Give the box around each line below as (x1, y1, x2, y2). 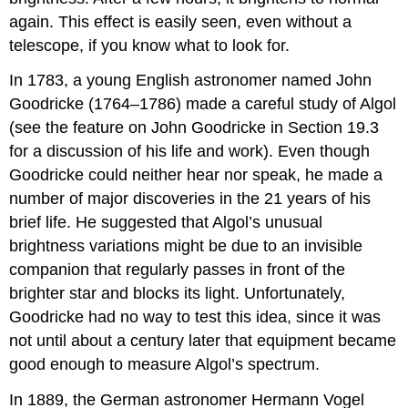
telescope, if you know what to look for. (9, 36, 291, 55)
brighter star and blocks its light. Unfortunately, (9, 284, 346, 303)
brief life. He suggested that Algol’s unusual (9, 213, 323, 232)
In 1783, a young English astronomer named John (9, 71, 372, 90)
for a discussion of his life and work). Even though (9, 142, 371, 161)
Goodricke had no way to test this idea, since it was (9, 308, 382, 327)
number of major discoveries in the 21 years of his (9, 189, 372, 209)
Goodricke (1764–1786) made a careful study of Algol (9, 95, 397, 114)
